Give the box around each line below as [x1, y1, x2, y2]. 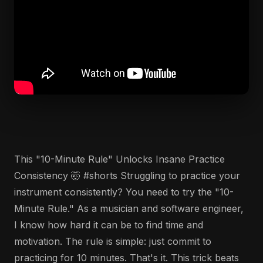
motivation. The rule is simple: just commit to [14, 235, 211, 247]
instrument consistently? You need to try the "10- [14, 186, 234, 198]
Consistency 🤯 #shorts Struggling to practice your [14, 170, 240, 181]
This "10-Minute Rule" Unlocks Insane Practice [14, 153, 225, 165]
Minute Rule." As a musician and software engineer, [14, 203, 244, 214]
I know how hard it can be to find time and [14, 219, 203, 231]
